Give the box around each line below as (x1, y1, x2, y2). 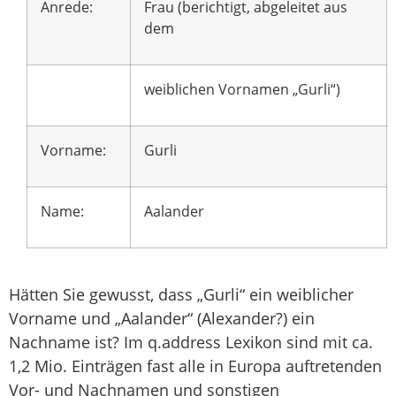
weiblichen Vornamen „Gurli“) (144, 80, 340, 100)
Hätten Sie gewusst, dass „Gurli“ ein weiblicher (9, 284, 354, 306)
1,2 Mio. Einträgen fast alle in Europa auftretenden (9, 355, 382, 377)
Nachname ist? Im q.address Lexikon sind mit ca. (9, 331, 373, 354)
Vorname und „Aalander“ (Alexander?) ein (9, 308, 315, 330)
